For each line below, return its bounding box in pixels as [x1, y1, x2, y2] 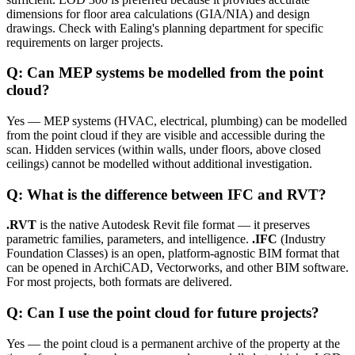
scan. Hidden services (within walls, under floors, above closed [6, 142, 321, 156]
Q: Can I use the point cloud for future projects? [6, 304, 319, 322]
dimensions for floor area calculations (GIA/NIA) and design [6, 6, 310, 21]
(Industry [277, 232, 326, 246]
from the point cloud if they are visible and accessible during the [6, 128, 325, 142]
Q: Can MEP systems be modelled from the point [6, 64, 323, 82]
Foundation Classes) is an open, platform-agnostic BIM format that [6, 246, 339, 261]
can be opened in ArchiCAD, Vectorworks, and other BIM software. [6, 261, 349, 275]
